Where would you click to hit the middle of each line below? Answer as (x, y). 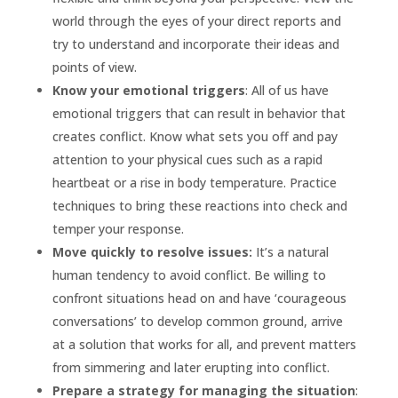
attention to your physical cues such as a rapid (187, 160)
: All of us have (287, 91)
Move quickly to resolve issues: (152, 252)
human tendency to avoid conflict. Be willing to (189, 275)
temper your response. (118, 229)
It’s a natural (290, 252)
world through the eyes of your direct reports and (196, 21)
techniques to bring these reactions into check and (199, 206)
